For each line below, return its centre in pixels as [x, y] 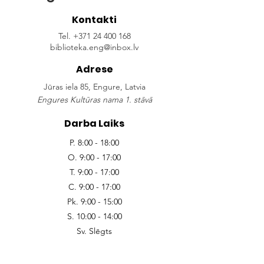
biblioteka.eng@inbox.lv [94, 47]
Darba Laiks [94, 123]
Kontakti [94, 20]
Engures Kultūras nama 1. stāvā [94, 100]
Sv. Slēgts [94, 231]
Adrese [94, 69]
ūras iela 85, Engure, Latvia [96, 87]
